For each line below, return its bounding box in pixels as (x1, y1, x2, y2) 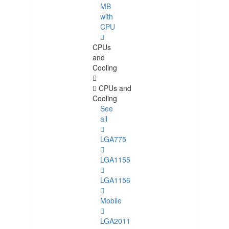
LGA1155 (100, 154, 130, 165)
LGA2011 (100, 216, 130, 226)
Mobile (100, 195, 122, 206)
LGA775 (100, 134, 126, 145)
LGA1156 (100, 175, 130, 186)
